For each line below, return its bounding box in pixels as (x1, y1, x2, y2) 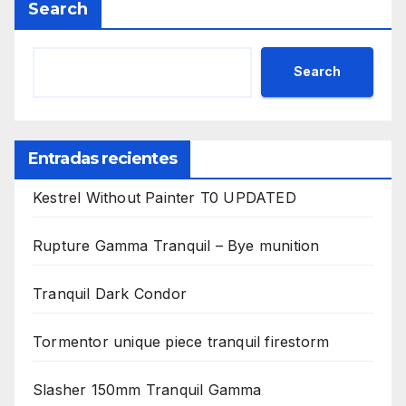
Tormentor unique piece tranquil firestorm (33, 332, 330, 351)
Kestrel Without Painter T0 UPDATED (33, 188, 296, 207)
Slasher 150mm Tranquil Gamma (33, 380, 262, 399)
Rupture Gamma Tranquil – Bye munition (33, 236, 320, 255)
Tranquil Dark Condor (33, 284, 187, 303)
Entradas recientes (28, 148, 177, 169)
